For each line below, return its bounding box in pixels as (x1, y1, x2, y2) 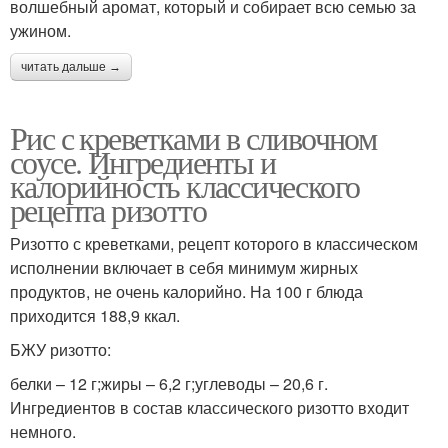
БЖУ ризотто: (10, 337, 111, 361)
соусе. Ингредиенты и (10, 139, 275, 183)
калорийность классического (10, 163, 360, 207)
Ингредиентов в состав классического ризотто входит (10, 395, 409, 419)
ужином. (10, 18, 71, 42)
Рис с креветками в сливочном (10, 115, 377, 159)
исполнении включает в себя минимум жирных (10, 255, 358, 279)
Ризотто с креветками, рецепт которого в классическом (10, 231, 418, 255)
